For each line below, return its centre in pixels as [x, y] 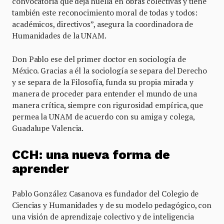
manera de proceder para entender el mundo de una [104, 93]
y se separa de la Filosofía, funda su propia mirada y [103, 82]
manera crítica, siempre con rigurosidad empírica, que [108, 105]
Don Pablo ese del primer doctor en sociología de [99, 59]
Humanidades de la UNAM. [59, 35]
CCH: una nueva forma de [91, 155]
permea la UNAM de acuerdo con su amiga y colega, [103, 116]
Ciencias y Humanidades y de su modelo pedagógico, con [112, 205]
